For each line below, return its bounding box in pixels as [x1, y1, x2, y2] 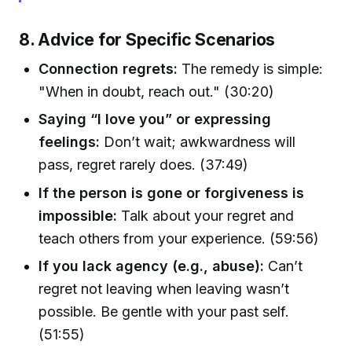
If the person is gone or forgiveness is [38, 184, 305, 201]
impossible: [38, 207, 118, 224]
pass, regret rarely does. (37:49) [38, 156, 249, 174]
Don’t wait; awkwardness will [100, 134, 296, 151]
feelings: [38, 134, 101, 151]
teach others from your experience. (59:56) [38, 229, 320, 247]
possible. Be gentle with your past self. [38, 303, 290, 320]
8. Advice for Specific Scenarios [19, 28, 276, 49]
